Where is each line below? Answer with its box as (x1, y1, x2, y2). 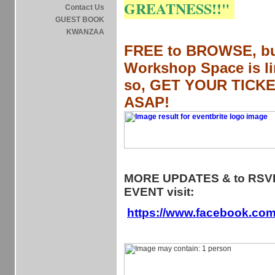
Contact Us (65, 3, 104, 12)
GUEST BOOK (55, 15, 104, 24)
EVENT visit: (124, 185, 194, 198)
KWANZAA (66, 28, 104, 36)
